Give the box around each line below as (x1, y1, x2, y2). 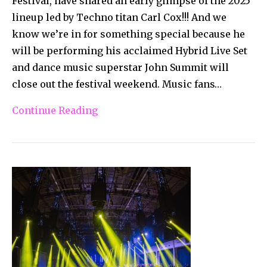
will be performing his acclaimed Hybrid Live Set (12, 44, 247, 57)
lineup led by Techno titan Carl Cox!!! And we (12, 11, 226, 23)
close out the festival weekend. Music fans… (12, 77, 222, 90)
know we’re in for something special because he (12, 27, 245, 40)
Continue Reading (12, 104, 98, 116)
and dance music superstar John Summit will (12, 61, 229, 73)
